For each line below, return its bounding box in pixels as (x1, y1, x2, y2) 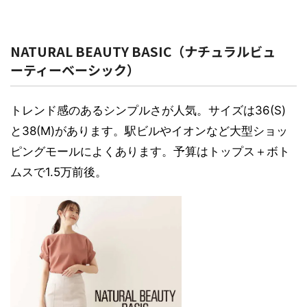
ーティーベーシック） (10, 60, 140, 79)
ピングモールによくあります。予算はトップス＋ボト (10, 144, 290, 158)
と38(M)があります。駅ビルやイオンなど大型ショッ (10, 123, 288, 138)
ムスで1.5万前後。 (10, 164, 107, 179)
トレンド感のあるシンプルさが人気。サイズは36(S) (10, 103, 286, 117)
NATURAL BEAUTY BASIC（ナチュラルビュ (10, 41, 275, 60)
